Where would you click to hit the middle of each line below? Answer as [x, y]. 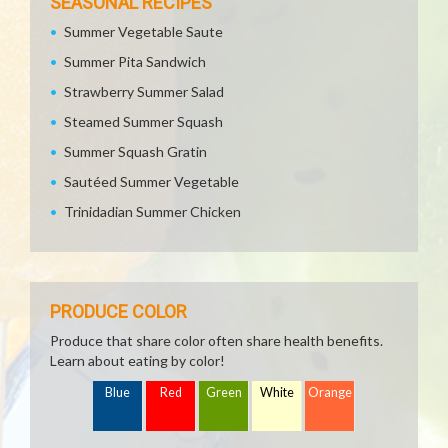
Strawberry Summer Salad [144, 91]
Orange [330, 392]
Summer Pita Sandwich [135, 61]
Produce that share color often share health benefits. [216, 340]
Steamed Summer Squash [143, 121]
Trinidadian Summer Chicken [152, 211]
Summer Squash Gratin [135, 151]
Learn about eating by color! [137, 360]
